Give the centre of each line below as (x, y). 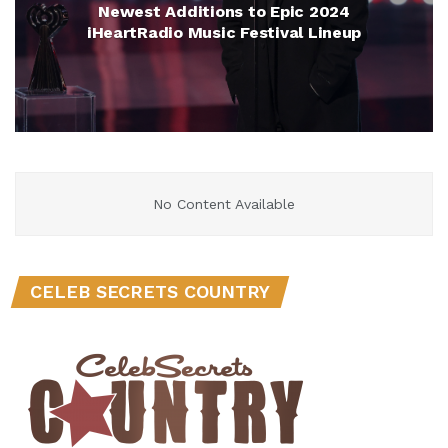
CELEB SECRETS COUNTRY (150, 291)
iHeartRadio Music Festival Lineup (224, 32)
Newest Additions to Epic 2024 (224, 11)
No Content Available (224, 204)
